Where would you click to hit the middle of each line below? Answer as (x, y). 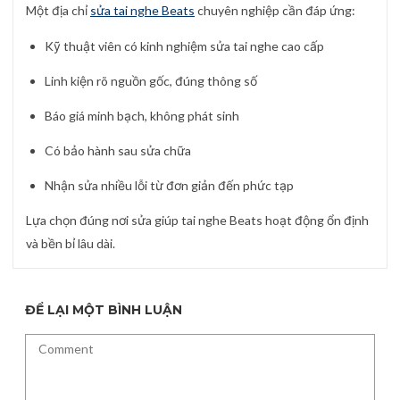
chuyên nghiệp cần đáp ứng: (275, 11)
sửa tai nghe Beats (142, 11)
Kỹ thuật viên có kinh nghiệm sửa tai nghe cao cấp (184, 46)
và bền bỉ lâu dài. (71, 244)
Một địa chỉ (58, 11)
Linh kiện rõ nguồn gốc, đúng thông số (151, 80)
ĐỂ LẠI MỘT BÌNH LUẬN (104, 309)
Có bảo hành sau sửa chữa (118, 150)
